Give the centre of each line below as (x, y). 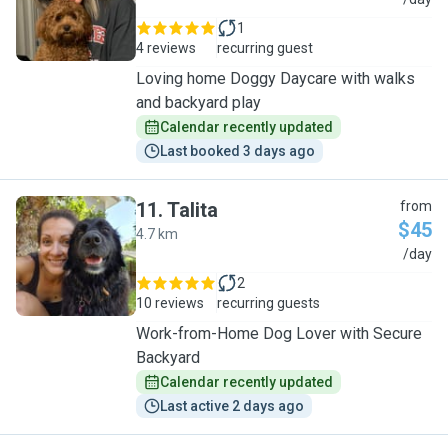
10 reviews (170, 303)
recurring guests (268, 303)
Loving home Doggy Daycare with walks (275, 78)
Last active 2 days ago (232, 406)
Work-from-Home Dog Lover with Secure (279, 333)
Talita (192, 210)
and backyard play (198, 102)
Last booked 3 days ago (237, 151)
